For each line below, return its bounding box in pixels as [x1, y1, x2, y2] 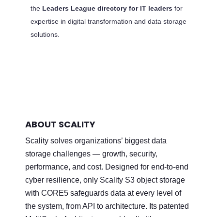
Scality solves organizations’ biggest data [25, 136, 167, 145]
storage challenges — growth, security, [25, 149, 158, 158]
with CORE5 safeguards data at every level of [25, 188, 182, 197]
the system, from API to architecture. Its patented [25, 201, 189, 210]
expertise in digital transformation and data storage [30, 17, 186, 25]
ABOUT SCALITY [25, 118, 96, 130]
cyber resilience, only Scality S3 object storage [25, 175, 186, 184]
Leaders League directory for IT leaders [42, 4, 172, 12]
